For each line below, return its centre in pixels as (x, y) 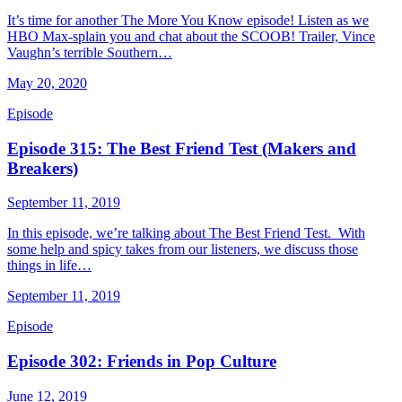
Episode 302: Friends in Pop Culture (142, 361)
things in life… (49, 266)
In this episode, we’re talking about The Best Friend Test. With (186, 233)
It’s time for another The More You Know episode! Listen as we (188, 20)
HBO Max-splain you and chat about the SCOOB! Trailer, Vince (191, 36)
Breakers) (43, 168)
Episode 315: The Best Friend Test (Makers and (182, 148)
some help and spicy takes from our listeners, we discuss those (183, 249)
